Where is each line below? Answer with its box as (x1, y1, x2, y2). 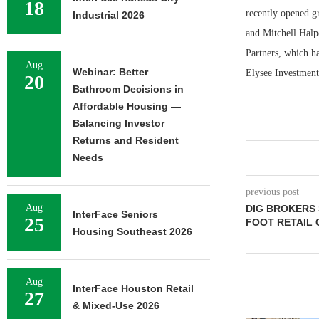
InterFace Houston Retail (73, 283, 194, 294)
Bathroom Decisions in (73, 83, 184, 95)
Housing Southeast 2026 (73, 226, 192, 237)
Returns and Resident (73, 135, 179, 146)
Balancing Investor (73, 117, 164, 129)
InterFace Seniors (73, 209, 158, 220)
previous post (245, 187, 299, 197)
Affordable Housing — (73, 100, 181, 112)
